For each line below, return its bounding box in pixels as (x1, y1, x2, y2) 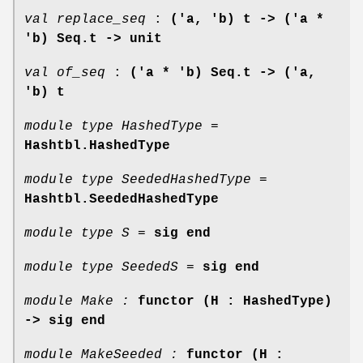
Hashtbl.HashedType (24, 138, 170, 153)
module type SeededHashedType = (24, 172, 267, 187)
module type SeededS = (24, 259, 194, 275)
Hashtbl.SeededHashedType (24, 191, 219, 207)
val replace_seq (24, 11, 146, 27)
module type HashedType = (24, 118, 219, 134)
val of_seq (24, 65, 105, 80)
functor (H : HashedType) (138, 293, 332, 309)
